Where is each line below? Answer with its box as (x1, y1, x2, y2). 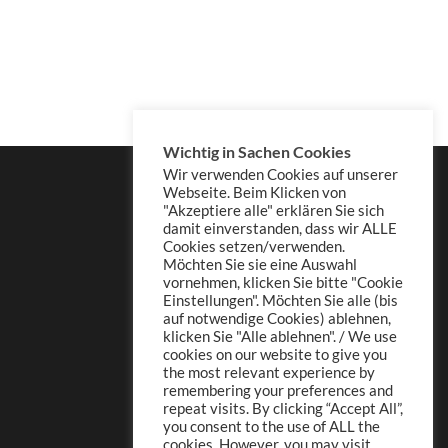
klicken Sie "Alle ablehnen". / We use (163, 328, 397, 345)
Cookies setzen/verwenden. (163, 238, 345, 255)
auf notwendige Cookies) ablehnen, (163, 310, 391, 327)
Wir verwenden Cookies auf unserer (163, 166, 398, 183)
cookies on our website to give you (163, 346, 387, 363)
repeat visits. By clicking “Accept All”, (163, 400, 403, 417)
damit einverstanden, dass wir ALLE (163, 220, 397, 237)
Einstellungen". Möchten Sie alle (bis (163, 292, 398, 309)
